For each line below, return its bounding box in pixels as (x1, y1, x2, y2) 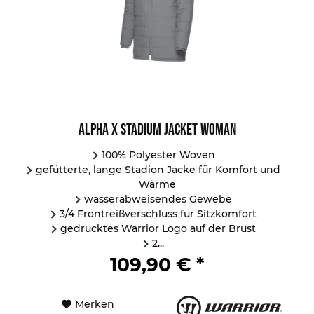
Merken (74, 297, 114, 310)
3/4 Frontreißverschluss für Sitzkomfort (60, 207, 257, 220)
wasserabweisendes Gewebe (84, 192, 233, 205)
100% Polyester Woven (101, 148, 215, 161)
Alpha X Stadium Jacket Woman (78, 120, 236, 139)
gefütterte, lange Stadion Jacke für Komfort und (36, 163, 281, 176)
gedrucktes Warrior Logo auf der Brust (60, 221, 257, 235)
